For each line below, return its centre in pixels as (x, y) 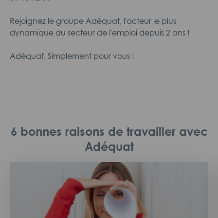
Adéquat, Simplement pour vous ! (72, 56)
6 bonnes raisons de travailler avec (109, 131)
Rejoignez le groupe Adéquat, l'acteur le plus (93, 21)
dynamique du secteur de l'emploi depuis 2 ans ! (100, 33)
